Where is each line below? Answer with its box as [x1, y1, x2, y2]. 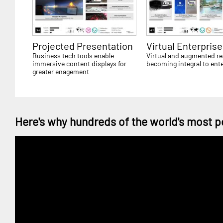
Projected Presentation [32, 39, 133, 52]
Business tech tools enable [32, 51, 114, 60]
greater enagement [32, 67, 89, 76]
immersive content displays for [32, 59, 126, 68]
